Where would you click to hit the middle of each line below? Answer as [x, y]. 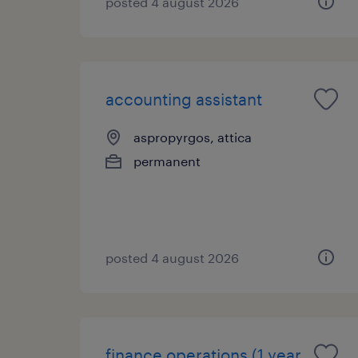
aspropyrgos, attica [193, 137]
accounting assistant [184, 99]
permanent [167, 161]
